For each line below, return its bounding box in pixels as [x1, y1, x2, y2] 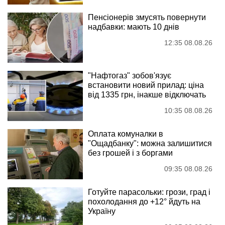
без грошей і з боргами [88, 148, 173, 157]
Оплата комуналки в [88, 129, 163, 138]
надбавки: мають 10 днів [88, 22, 179, 31]
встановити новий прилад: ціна [88, 80, 204, 89]
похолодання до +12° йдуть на [88, 197, 200, 206]
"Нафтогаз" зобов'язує [88, 71, 171, 80]
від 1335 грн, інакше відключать [88, 90, 206, 99]
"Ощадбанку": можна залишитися [88, 139, 212, 148]
